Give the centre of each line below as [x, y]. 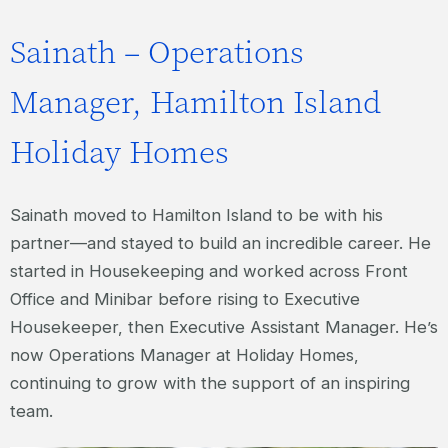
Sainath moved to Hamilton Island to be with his [196, 215]
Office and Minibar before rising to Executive [185, 299]
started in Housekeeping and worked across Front [209, 271]
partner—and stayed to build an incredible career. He [220, 243]
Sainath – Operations [157, 52]
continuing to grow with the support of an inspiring [210, 383]
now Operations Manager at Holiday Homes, [184, 355]
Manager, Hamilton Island [195, 102]
